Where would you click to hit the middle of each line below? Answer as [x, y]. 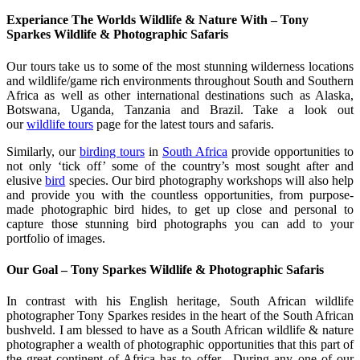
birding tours [112, 151]
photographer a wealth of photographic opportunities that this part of [180, 345]
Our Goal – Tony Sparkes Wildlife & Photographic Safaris [165, 269]
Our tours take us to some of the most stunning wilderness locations [180, 66]
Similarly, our [43, 151]
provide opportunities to [290, 151]
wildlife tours [60, 124]
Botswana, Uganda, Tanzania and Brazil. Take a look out [180, 109]
